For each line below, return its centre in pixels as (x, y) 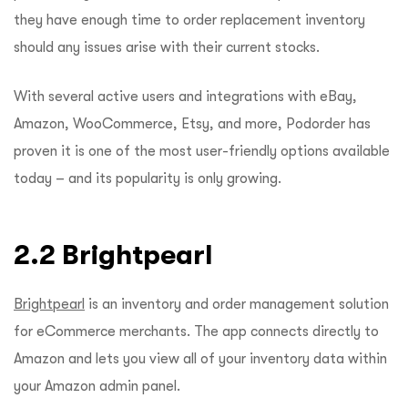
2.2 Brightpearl (113, 255)
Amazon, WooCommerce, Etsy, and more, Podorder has (192, 124)
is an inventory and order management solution (237, 305)
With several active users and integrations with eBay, (185, 97)
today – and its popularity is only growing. (148, 179)
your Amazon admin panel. (97, 387)
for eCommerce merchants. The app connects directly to (196, 332)
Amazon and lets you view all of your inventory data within (200, 359)
